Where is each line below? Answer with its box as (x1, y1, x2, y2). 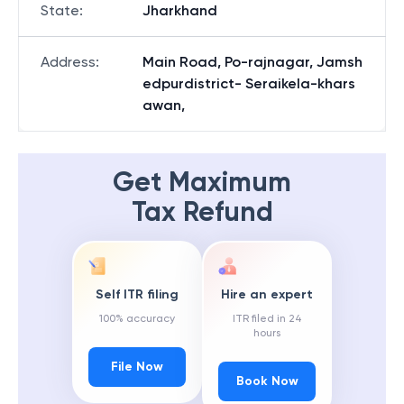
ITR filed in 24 (232, 312, 302, 326)
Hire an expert (221, 287, 313, 303)
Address (41, 53, 96, 70)
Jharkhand (142, 2, 217, 19)
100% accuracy (99, 312, 175, 326)
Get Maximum (113, 166, 291, 198)
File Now (111, 359, 163, 375)
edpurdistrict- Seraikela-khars (142, 75, 355, 92)
